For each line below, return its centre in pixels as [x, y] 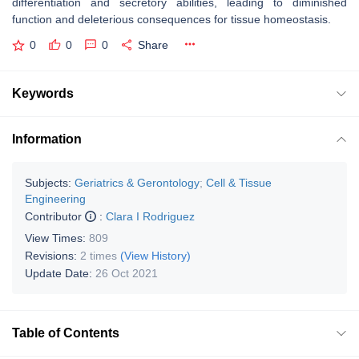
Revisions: [52, 255]
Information [47, 139]
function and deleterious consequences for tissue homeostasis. [173, 19]
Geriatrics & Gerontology [137, 182]
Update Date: [60, 273]
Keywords [43, 93]
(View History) [155, 255]
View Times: [57, 238]
